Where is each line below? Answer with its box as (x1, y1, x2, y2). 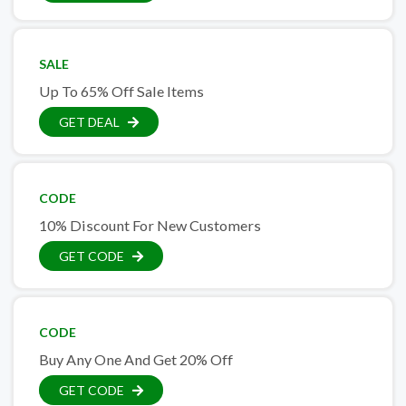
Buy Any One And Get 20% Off (39, 351, 233, 369)
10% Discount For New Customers (39, 217, 261, 235)
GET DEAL (59, 114, 120, 130)
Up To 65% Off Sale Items (39, 82, 204, 101)
